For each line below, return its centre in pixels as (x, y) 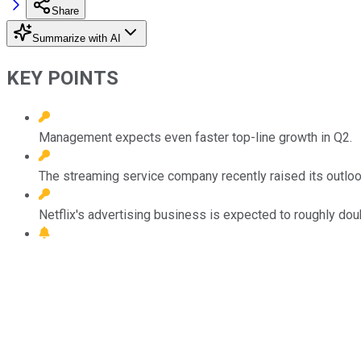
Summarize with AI (77, 38)
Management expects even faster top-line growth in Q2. (195, 137)
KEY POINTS (62, 78)
